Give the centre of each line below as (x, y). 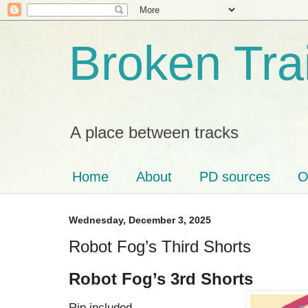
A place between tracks (154, 132)
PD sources (235, 177)
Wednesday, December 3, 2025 (140, 220)
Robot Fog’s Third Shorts (160, 246)
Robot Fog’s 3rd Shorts (161, 278)
